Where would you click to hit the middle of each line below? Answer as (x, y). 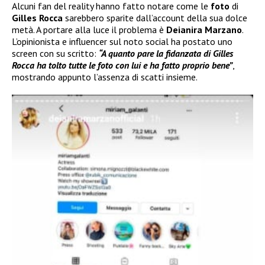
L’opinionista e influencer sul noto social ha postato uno (122, 41)
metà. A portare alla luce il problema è (88, 29)
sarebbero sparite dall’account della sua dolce (155, 17)
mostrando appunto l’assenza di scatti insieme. (105, 77)
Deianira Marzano (203, 29)
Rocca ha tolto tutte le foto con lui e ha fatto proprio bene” (122, 65)
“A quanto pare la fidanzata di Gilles (166, 53)
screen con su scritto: (55, 53)
